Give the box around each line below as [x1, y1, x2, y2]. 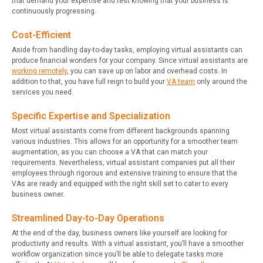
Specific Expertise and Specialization [12, 110, 170, 122]
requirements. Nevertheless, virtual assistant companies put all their [12, 158, 235, 167]
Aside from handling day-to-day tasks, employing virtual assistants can [12, 45, 242, 54]
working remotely [12, 66, 67, 75]
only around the [195, 77, 247, 86]
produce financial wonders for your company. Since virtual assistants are [12, 56, 248, 65]
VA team [167, 77, 195, 86]
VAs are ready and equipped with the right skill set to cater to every [12, 179, 228, 188]
